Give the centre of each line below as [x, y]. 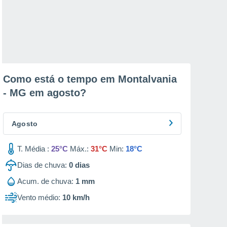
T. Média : [33, 149]
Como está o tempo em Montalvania [90, 79]
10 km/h [76, 197]
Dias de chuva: [42, 165]
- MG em [25, 93]
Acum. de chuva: [45, 181]
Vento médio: [39, 197]
